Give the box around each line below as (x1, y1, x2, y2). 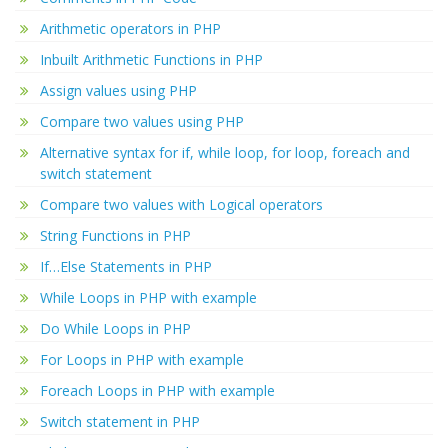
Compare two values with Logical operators (40, 195, 323, 214)
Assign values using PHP (40, 81, 197, 100)
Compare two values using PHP (40, 112, 244, 131)
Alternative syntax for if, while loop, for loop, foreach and (40, 143, 410, 162)
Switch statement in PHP (40, 412, 200, 431)
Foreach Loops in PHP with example (40, 381, 275, 400)
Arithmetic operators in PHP (40, 19, 221, 38)
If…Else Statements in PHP (40, 257, 212, 276)
